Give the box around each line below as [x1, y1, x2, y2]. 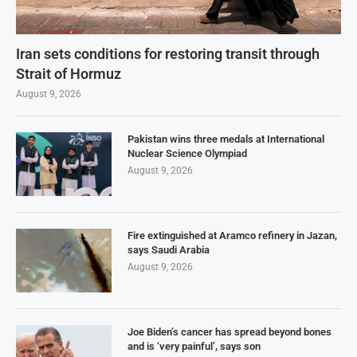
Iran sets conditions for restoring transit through [16, 45, 320, 63]
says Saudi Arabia [127, 244, 210, 257]
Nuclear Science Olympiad [127, 147, 247, 160]
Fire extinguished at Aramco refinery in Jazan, [127, 229, 337, 242]
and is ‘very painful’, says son [127, 340, 261, 353]
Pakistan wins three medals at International [127, 133, 324, 146]
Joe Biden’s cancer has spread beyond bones [127, 326, 331, 339]
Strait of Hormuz [16, 65, 121, 83]
